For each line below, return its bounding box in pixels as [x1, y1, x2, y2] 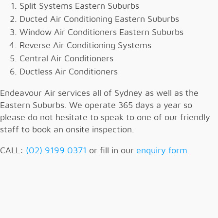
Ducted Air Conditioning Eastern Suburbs [19, 15, 179, 24]
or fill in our [87, 146, 136, 155]
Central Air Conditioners [19, 54, 113, 63]
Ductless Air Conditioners [19, 67, 118, 76]
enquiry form [136, 146, 187, 155]
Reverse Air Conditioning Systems [19, 41, 151, 50]
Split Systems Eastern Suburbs [19, 1, 139, 11]
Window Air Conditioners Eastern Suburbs [19, 28, 183, 37]
